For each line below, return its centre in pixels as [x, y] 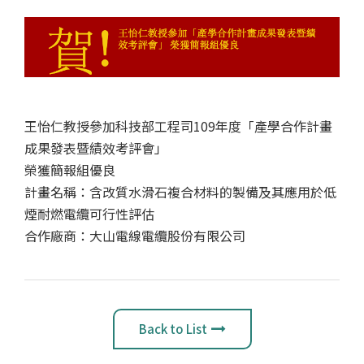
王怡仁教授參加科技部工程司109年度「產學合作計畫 [178, 126]
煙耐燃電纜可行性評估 [89, 213]
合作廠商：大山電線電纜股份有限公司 [135, 235]
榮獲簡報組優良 [70, 169]
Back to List [173, 328]
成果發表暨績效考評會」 [96, 147]
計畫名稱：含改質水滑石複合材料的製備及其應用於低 [180, 191]
